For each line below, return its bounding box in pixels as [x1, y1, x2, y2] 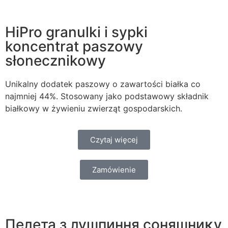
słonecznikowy [5, 51, 106, 69]
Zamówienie [92, 164, 136, 175]
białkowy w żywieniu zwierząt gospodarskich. [5, 103, 182, 113]
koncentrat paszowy [5, 37, 143, 55]
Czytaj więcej [90, 134, 138, 145]
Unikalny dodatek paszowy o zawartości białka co [5, 78, 201, 89]
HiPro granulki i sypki [5, 23, 148, 41]
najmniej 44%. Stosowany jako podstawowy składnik [5, 91, 209, 101]
